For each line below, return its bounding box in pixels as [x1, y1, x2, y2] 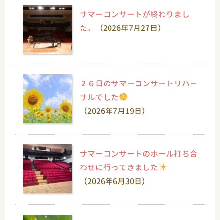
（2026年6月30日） [80, 175, 150, 187]
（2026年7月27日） [95, 22, 166, 33]
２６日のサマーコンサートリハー [80, 78, 198, 89]
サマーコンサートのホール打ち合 [80, 148, 198, 159]
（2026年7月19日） [80, 105, 150, 116]
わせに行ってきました [80, 162, 159, 173]
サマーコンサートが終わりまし [80, 8, 190, 20]
